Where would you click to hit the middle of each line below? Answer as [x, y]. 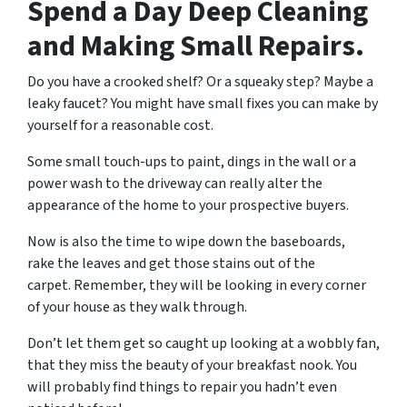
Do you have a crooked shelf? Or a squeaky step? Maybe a [200, 81]
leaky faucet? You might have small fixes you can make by [203, 103]
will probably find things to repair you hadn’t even [182, 387]
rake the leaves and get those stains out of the [171, 263]
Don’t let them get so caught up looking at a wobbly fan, [203, 343]
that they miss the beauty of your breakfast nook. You [192, 365]
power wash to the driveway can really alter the [175, 183]
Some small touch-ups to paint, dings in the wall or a [192, 161]
